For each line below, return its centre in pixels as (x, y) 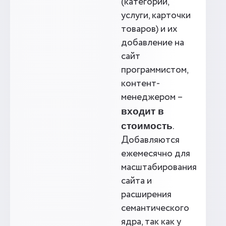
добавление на (153, 43)
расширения (146, 195)
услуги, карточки (156, 16)
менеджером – (152, 97)
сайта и (136, 181)
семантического (155, 208)
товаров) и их (149, 29)
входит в (143, 111)
